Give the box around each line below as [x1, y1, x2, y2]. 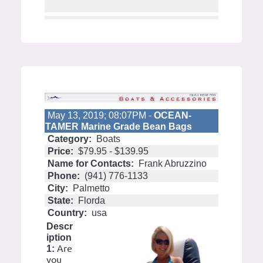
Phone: [45, 171, 82, 181]
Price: [45, 146, 76, 157]
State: [45, 195, 76, 206]
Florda [76, 195, 105, 206]
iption [46, 232, 72, 243]
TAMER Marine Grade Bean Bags [45, 122, 192, 132]
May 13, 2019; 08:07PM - [48, 110, 154, 121]
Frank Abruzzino [136, 159, 207, 169]
